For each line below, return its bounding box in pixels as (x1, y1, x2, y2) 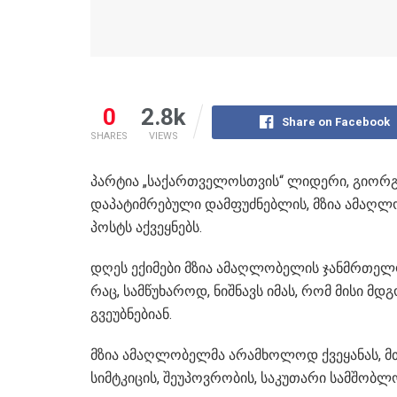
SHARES (90, 129, 128, 142)
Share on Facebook (282, 114, 390, 128)
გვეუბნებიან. (90, 305, 172, 323)
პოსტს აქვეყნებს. (90, 218, 202, 236)
